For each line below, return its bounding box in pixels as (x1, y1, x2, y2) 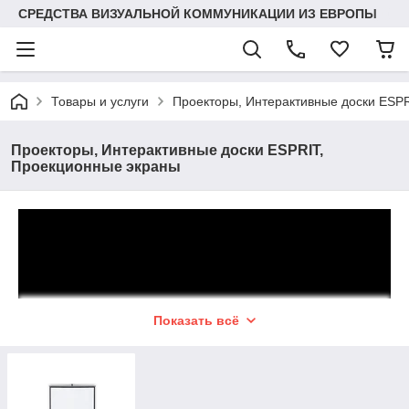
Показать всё (153, 313, 239, 328)
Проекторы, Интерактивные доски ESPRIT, (11, 142, 323, 158)
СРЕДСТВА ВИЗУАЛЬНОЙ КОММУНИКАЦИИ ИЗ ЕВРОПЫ (18, 6, 377, 21)
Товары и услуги (51, 94, 149, 109)
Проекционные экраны (11, 159, 181, 174)
